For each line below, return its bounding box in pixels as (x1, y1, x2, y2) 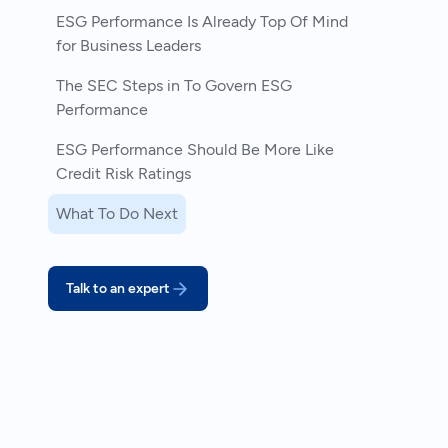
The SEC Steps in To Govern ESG (56, 76, 292, 95)
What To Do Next (56, 204, 178, 223)
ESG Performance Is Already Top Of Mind (56, 12, 348, 31)
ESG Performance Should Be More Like (56, 140, 334, 159)
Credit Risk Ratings (56, 164, 191, 183)
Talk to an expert (66, 280, 170, 297)
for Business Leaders (56, 36, 201, 55)
